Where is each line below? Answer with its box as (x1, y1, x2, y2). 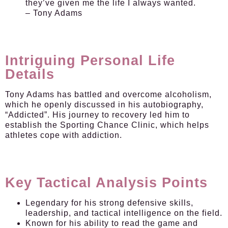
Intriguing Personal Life (5, 53, 175, 68)
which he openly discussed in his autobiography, (5, 100, 204, 109)
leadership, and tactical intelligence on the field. (25, 209, 222, 217)
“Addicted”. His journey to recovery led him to (5, 110, 190, 119)
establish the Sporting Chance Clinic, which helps (5, 121, 209, 129)
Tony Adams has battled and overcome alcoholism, (5, 90, 212, 99)
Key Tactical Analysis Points (5, 175, 208, 190)
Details (5, 67, 54, 82)
